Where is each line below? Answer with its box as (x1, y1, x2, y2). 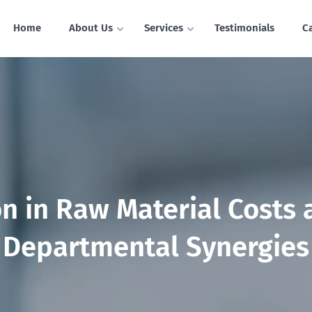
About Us (68, 22, 113, 34)
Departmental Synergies (3, 230, 309, 264)
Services (143, 22, 183, 34)
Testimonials (214, 22, 274, 34)
